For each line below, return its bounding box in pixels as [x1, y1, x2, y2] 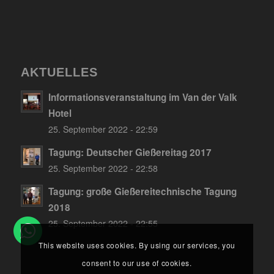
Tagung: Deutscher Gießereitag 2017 [48, 146, 212, 160]
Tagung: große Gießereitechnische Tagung [48, 185, 237, 199]
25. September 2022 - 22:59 [48, 123, 158, 136]
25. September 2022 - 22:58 [48, 162, 158, 175]
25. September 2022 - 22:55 [48, 217, 158, 230]
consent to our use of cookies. [82, 257, 192, 268]
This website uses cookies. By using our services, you [39, 239, 235, 250]
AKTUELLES [20, 65, 98, 80]
